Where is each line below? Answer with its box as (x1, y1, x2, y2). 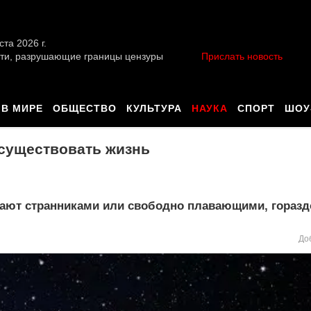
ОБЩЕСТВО (53, 103, 117, 114)
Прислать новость (201, 51, 283, 62)
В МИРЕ (1, 103, 43, 114)
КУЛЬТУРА (126, 103, 182, 114)
